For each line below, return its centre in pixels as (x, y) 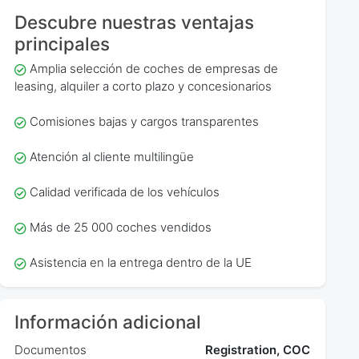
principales (63, 43)
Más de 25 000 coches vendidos (120, 228)
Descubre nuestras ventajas (135, 22)
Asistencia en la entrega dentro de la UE (140, 263)
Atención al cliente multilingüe (111, 157)
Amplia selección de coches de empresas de (153, 69)
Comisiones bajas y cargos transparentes (144, 122)
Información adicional (108, 321)
